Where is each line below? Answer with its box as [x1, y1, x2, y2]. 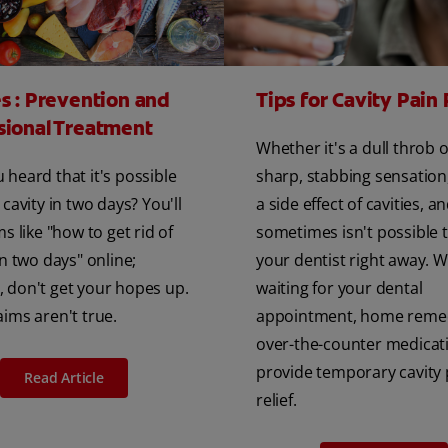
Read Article [24, 367, 104, 387]
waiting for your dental [256, 276, 423, 299]
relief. [256, 388, 297, 411]
